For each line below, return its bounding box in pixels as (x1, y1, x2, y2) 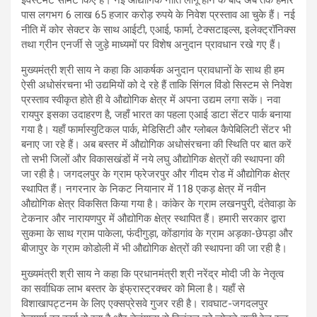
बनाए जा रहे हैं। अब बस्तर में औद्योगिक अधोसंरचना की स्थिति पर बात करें (21, 137, 292, 151)
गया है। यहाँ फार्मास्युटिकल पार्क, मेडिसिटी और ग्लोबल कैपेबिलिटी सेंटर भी (21, 122, 291, 136)
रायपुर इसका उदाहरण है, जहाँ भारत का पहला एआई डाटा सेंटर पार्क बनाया (21, 108, 291, 121)
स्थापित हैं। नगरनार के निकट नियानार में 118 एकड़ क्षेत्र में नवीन (21, 182, 266, 195)
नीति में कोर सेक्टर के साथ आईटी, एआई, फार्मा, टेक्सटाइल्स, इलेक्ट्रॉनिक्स (21, 23, 296, 36)
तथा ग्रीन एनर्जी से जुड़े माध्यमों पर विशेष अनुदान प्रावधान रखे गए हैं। (21, 38, 282, 51)
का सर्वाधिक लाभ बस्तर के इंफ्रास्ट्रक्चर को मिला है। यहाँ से (21, 282, 245, 295)
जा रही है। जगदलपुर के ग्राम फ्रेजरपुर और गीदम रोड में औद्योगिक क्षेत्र (21, 167, 290, 180)
